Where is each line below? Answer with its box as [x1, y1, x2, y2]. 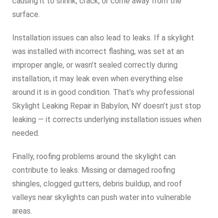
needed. [12, 128, 39, 138]
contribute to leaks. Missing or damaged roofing [12, 165, 175, 175]
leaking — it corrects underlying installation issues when [12, 114, 201, 124]
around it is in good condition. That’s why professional [12, 87, 194, 97]
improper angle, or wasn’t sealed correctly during [12, 60, 178, 70]
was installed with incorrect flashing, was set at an [12, 46, 184, 56]
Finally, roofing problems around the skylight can [12, 151, 176, 161]
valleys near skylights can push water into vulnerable [12, 192, 191, 202]
